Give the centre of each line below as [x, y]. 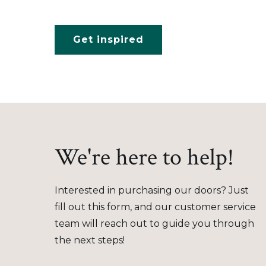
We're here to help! [144, 157]
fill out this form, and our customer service [155, 207]
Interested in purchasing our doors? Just [152, 190]
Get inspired [108, 39]
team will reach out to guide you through [154, 224]
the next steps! [90, 240]
